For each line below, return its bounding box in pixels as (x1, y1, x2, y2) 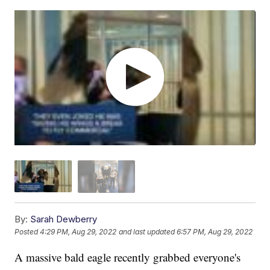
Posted (14, 227, 40, 237)
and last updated (119, 227, 175, 237)
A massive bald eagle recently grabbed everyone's (14, 249, 241, 265)
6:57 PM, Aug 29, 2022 (177, 227, 253, 237)
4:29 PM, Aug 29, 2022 (40, 227, 117, 237)
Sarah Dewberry (30, 213, 98, 225)
